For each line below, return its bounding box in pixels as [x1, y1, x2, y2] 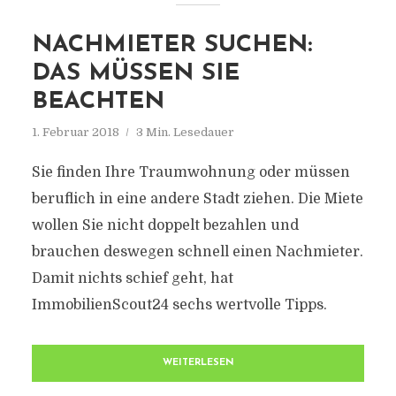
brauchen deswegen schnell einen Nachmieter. [31, 244, 363, 260]
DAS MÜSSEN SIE [31, 62, 240, 86]
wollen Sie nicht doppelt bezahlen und [31, 217, 299, 233]
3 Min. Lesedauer [135, 126, 234, 139]
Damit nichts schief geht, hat [31, 270, 233, 286]
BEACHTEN [31, 90, 164, 114]
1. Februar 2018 [31, 126, 119, 139]
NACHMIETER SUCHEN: [31, 34, 312, 57]
